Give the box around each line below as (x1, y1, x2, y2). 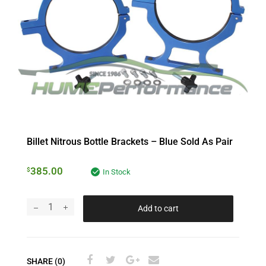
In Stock (103, 167, 131, 176)
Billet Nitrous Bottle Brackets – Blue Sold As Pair (27, 135, 233, 147)
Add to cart (138, 204, 179, 214)
